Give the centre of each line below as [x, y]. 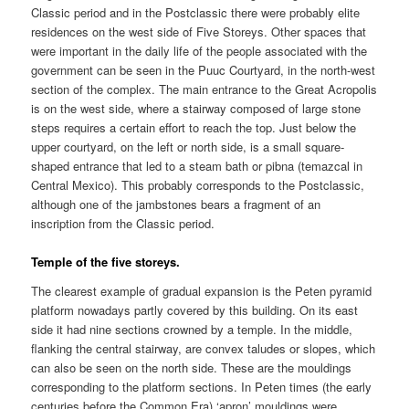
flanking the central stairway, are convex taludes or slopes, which [204, 348]
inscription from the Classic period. [123, 223]
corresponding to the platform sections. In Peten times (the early [202, 386]
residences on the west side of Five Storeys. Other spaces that [199, 31]
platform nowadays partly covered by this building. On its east [195, 309]
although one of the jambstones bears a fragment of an [176, 204]
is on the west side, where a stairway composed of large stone [196, 108]
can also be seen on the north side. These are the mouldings [192, 367]
